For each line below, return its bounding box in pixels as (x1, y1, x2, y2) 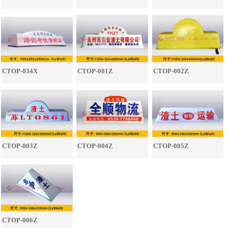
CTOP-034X (2, 67, 38, 75)
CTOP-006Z (2, 216, 38, 224)
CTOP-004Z (77, 141, 113, 150)
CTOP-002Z (153, 67, 189, 75)
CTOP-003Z (2, 141, 38, 150)
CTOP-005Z (153, 141, 189, 150)
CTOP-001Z (77, 67, 113, 75)
